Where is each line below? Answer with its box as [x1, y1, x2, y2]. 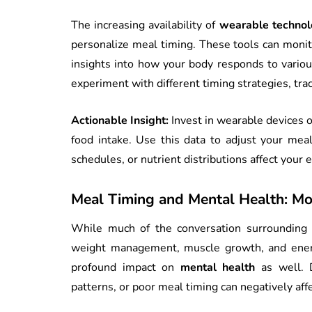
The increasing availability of [71, 17, 219, 33]
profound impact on [71, 259, 180, 275]
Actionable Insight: [71, 112, 169, 128]
